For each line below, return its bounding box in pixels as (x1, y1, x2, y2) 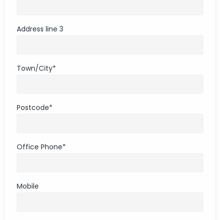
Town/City (17, 63, 53, 73)
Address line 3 (17, 24, 63, 34)
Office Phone (17, 141, 62, 152)
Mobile (17, 181, 39, 191)
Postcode (17, 102, 49, 112)
